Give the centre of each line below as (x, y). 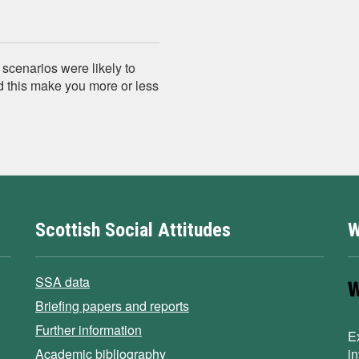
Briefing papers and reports (112, 306)
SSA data (63, 282)
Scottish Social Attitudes (133, 230)
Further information (89, 330)
